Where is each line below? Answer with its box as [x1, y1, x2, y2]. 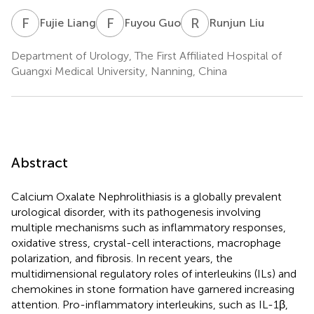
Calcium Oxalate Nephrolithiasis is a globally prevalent [11, 189, 282, 203]
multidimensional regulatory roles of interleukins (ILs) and [11, 266, 296, 280]
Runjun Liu [209, 15, 264, 29]
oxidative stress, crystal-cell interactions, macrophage [11, 235, 281, 250]
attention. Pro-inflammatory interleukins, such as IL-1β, [11, 297, 288, 311]
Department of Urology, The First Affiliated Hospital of [11, 48, 282, 62]
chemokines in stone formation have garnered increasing [11, 282, 294, 296]
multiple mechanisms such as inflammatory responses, [11, 220, 286, 234]
